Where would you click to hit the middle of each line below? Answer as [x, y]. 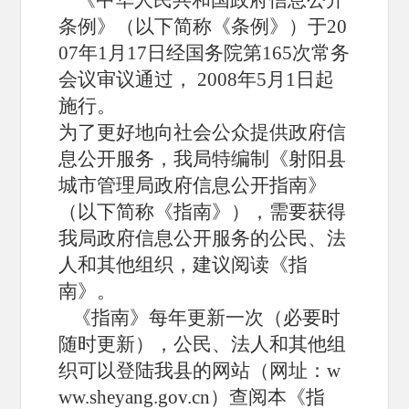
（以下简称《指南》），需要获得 [202, 211]
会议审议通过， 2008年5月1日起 [196, 79]
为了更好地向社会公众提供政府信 [202, 132]
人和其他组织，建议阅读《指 [183, 264]
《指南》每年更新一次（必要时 [199, 317]
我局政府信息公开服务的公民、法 [202, 238]
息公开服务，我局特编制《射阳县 [202, 158]
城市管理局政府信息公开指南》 [192, 185]
